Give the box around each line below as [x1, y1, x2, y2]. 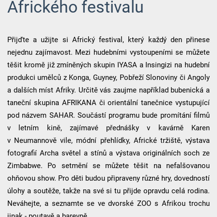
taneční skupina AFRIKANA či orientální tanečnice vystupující [7, 98, 210, 108]
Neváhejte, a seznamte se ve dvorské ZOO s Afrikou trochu [7, 199, 210, 208]
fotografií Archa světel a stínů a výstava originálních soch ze [7, 149, 210, 158]
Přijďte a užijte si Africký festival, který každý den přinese [7, 35, 210, 45]
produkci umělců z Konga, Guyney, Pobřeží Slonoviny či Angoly [7, 73, 210, 82]
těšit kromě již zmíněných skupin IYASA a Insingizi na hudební [7, 61, 210, 70]
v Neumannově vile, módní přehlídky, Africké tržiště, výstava [7, 136, 210, 145]
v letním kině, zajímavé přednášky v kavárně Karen [7, 124, 210, 133]
